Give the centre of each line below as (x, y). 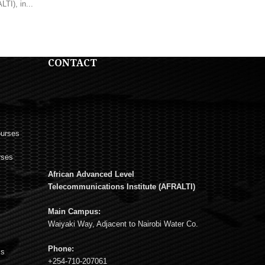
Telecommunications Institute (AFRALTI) (121, 186)
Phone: (61, 248)
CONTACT (72, 62)
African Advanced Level (91, 174)
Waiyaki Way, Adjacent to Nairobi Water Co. (123, 224)
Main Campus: (74, 211)
